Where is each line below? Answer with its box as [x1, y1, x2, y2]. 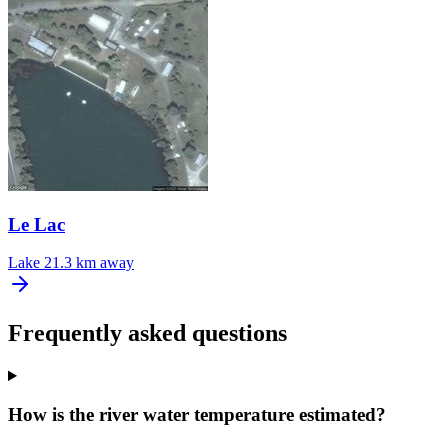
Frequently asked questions [8, 320, 287, 347]
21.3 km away [44, 254, 134, 272]
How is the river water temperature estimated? [8, 403, 386, 425]
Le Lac [8, 213, 65, 235]
